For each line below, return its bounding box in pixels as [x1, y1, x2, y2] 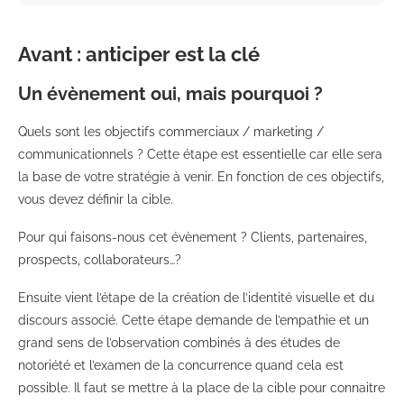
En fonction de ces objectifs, [217, 169, 384, 184]
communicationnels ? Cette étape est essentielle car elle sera [18, 146, 382, 161]
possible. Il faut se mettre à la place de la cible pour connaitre [18, 380, 385, 395]
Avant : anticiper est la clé [18, 41, 260, 66]
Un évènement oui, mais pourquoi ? [18, 82, 323, 105]
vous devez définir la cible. [18, 191, 173, 207]
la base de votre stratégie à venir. [18, 169, 217, 184]
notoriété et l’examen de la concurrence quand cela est [18, 357, 344, 372]
